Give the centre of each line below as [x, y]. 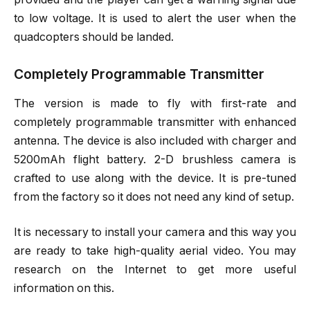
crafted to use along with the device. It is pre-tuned [155, 178]
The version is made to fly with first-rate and [155, 103]
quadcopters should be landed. [94, 37]
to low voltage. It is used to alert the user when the [155, 19]
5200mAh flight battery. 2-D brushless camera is [155, 159]
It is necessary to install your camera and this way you [155, 232]
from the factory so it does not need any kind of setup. [154, 197]
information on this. [64, 289]
